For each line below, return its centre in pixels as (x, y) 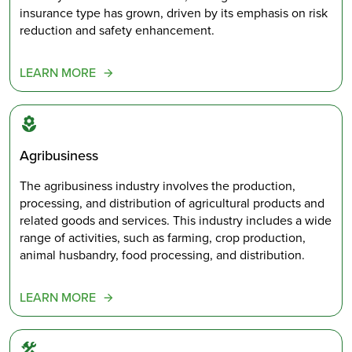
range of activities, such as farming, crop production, (163, 238)
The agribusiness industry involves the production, (158, 186)
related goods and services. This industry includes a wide (176, 221)
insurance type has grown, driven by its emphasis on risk (174, 13)
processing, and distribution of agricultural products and (172, 203)
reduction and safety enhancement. (117, 31)
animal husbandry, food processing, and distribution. (162, 255)
